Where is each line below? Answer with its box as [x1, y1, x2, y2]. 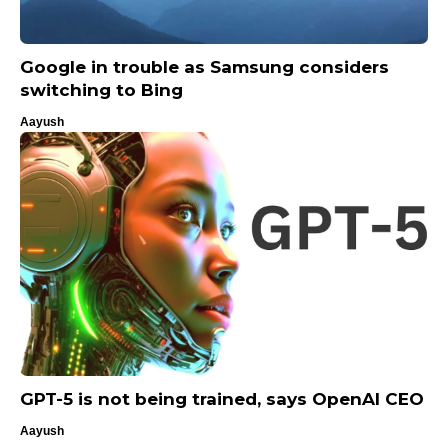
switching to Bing [20, 79, 183, 100]
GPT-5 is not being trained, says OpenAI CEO [20, 389, 424, 410]
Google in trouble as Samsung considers [20, 56, 389, 77]
